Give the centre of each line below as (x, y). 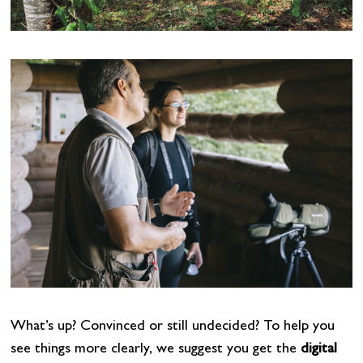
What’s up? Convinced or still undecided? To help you (172, 328)
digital (318, 350)
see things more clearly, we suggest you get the (155, 350)
